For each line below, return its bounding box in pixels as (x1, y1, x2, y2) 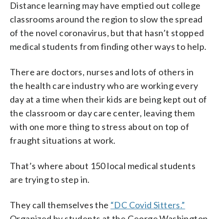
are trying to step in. (10, 174, 90, 185)
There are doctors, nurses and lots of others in (10, 66, 194, 77)
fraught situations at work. (10, 134, 116, 146)
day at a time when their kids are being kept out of (10, 93, 207, 105)
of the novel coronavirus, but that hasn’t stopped (10, 27, 204, 38)
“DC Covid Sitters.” (110, 199, 185, 210)
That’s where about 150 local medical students (10, 160, 196, 171)
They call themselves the (10, 199, 110, 210)
